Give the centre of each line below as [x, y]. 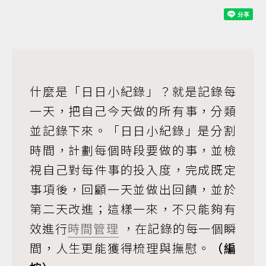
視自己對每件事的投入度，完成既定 [133, 170]
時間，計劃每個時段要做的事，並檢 [133, 150]
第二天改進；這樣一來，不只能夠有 [133, 209]
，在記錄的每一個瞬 [178, 228]
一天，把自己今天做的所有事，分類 [133, 111]
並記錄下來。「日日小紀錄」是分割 [133, 130]
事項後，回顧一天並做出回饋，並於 [133, 189]
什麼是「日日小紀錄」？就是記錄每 [133, 91]
